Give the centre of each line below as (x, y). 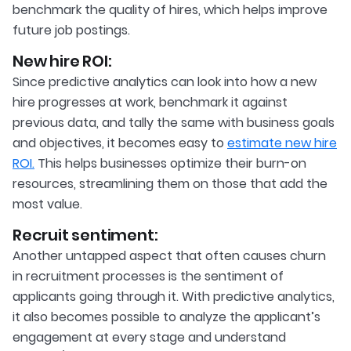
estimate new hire (282, 143)
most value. (47, 204)
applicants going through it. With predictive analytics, (174, 297)
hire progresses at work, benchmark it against (150, 103)
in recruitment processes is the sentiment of (148, 277)
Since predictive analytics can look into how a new (165, 82)
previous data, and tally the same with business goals (174, 123)
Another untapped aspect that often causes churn (169, 256)
